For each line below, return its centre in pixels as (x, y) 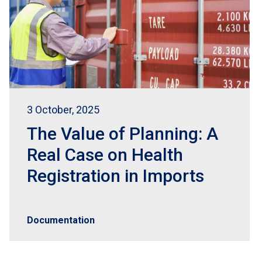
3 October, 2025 (63, 110)
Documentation (61, 220)
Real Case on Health (105, 155)
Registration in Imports (116, 176)
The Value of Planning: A (123, 134)
